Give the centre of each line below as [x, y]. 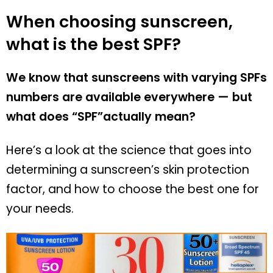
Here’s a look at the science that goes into [129, 151]
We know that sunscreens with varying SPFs [136, 78]
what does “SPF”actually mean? [101, 117]
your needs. [40, 209]
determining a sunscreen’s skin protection [128, 170]
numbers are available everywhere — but [129, 97]
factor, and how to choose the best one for [133, 190]
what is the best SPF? [94, 44]
